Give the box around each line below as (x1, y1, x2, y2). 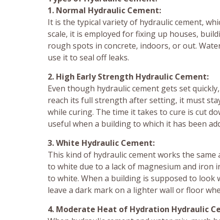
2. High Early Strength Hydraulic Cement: (48, 71, 209, 82)
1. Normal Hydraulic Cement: (48, 5, 161, 16)
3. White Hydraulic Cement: (48, 137, 155, 149)
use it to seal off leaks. (48, 52, 129, 63)
